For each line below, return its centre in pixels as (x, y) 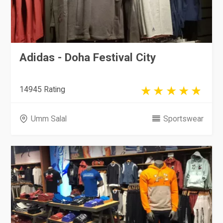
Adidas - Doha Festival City (88, 57)
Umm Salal (49, 119)
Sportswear (183, 119)
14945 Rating (43, 89)
